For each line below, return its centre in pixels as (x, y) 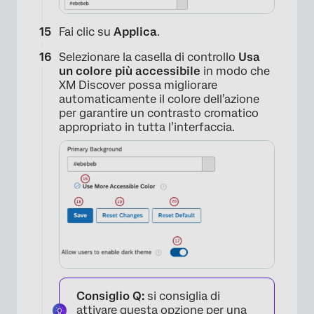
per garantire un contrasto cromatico (159, 113)
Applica (135, 32)
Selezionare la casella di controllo (149, 57)
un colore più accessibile (130, 71)
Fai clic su (86, 32)
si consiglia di (184, 296)
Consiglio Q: (112, 296)
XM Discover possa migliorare (138, 85)
